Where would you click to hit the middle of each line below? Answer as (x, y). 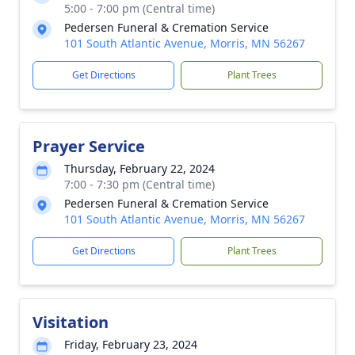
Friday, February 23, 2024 (131, 344)
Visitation (71, 322)
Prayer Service (89, 146)
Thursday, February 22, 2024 (139, 168)
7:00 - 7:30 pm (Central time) (139, 184)
